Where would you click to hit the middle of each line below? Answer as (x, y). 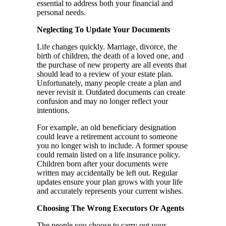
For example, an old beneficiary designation (106, 128)
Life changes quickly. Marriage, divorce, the (107, 47)
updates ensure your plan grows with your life (110, 182)
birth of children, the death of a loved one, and (110, 56)
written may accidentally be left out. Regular (107, 173)
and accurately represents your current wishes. (110, 191)
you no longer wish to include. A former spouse (112, 146)
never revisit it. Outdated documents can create (111, 92)
